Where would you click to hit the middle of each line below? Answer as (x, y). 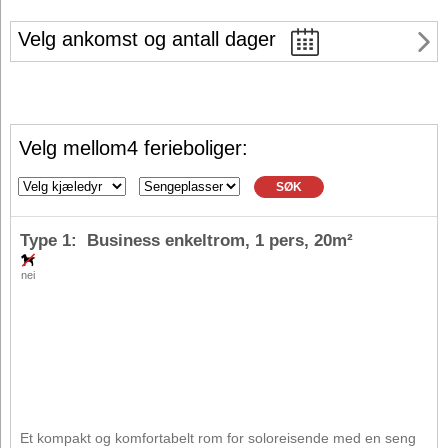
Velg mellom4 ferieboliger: (133, 148)
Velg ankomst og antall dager (147, 39)
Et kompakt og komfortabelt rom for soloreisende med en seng (218, 437)
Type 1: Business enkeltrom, (137, 240)
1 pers (279, 240)
